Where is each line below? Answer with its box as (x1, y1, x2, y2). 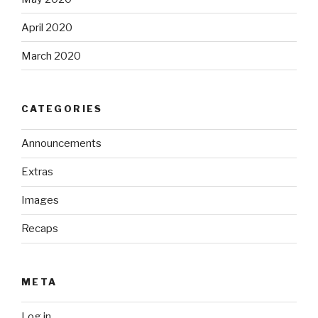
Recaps (21, 222, 58, 236)
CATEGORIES (21, 103, 103, 115)
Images (21, 194, 59, 207)
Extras (21, 165, 53, 179)
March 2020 (21, 49, 81, 62)
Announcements (21, 137, 102, 150)
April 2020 (21, 21, 72, 34)
